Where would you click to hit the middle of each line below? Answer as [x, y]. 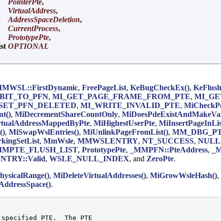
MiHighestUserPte [124, 123]
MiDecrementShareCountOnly [66, 114]
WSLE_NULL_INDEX [89, 158]
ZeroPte [160, 158]
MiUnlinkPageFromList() [126, 132]
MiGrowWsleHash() [184, 175]
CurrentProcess [33, 28]
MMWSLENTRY [108, 141]
